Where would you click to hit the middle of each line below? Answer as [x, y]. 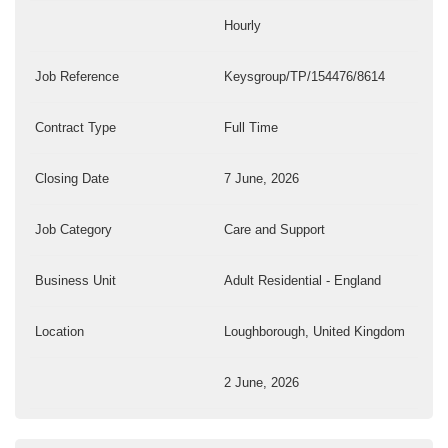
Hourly [242, 26]
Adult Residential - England [302, 281]
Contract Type [75, 128]
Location [59, 332]
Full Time [251, 128]
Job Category [73, 230]
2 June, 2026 [261, 383]
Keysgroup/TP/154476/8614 [304, 77]
